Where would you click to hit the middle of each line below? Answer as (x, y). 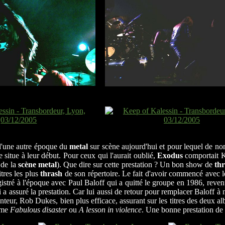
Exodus (170, 155)
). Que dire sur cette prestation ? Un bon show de (136, 164)
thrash (51, 173)
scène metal (37, 164)
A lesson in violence (110, 209)
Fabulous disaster (38, 209)
